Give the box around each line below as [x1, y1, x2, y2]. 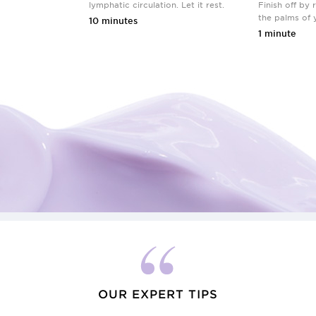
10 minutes [89, 15, 138, 26]
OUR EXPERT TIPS [98, 287, 218, 301]
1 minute [258, 28, 296, 39]
